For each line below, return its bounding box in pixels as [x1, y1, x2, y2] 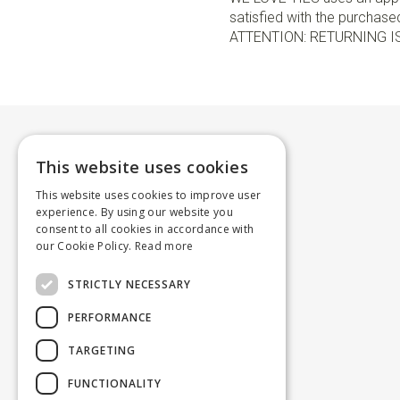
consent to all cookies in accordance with [36, 221, 254, 237]
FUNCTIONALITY [68, 375, 162, 391]
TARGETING [68, 342, 136, 358]
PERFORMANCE [68, 309, 152, 325]
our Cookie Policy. [36, 238, 132, 254]
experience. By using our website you [36, 204, 233, 220]
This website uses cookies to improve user [36, 187, 262, 203]
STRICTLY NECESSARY [68, 276, 191, 292]
